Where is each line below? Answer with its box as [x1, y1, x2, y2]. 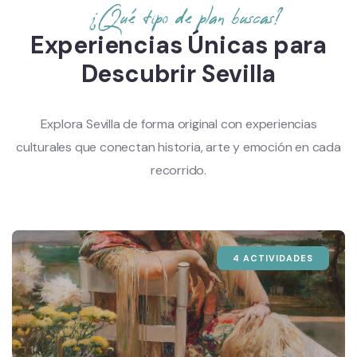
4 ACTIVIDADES [233, 253, 313, 264]
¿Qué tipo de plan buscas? [89, 8, 280, 29]
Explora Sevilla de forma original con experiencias [40, 116, 317, 132]
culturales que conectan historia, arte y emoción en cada [16, 139, 341, 155]
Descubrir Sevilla [80, 58, 277, 89]
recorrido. [151, 162, 206, 178]
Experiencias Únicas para [29, 29, 328, 61]
